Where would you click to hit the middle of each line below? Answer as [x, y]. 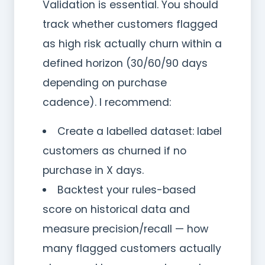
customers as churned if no [114, 151]
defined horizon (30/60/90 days [125, 63]
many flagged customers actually [132, 248]
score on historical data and [116, 209]
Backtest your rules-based [126, 190]
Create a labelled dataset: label [139, 131]
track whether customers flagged [130, 24]
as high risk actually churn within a [132, 43]
